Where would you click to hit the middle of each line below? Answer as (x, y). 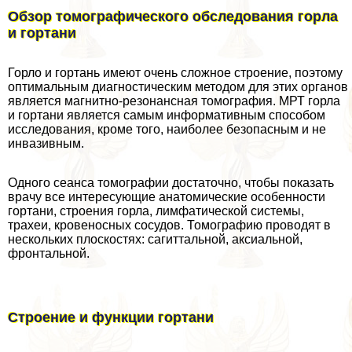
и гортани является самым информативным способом (167, 115)
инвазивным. (46, 143)
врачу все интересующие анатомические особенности (167, 196)
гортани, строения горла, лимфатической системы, (156, 211)
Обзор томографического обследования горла (173, 16)
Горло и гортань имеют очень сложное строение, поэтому (175, 72)
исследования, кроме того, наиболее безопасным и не (167, 129)
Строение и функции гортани (111, 318)
